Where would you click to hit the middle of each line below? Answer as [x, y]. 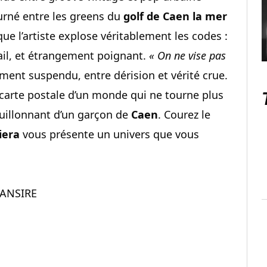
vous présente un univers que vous [109, 134]
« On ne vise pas [187, 55]
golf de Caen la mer [175, 16]
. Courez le [184, 114]
